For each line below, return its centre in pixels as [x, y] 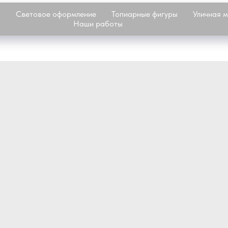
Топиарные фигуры [145, 14]
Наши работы [98, 24]
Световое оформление [56, 14]
